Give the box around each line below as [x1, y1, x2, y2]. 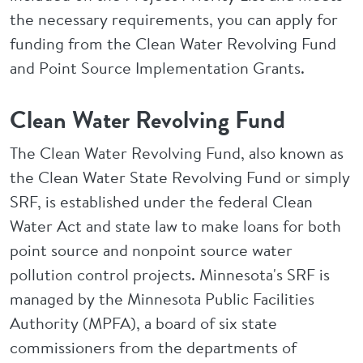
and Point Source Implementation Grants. [10, 57, 305, 79]
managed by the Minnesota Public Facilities [10, 288, 314, 310]
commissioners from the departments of [10, 336, 297, 358]
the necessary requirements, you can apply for [10, 8, 338, 30]
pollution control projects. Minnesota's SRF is [10, 263, 330, 285]
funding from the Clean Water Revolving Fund [10, 32, 336, 54]
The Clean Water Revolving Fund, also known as [10, 142, 344, 164]
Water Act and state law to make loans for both [10, 215, 341, 237]
